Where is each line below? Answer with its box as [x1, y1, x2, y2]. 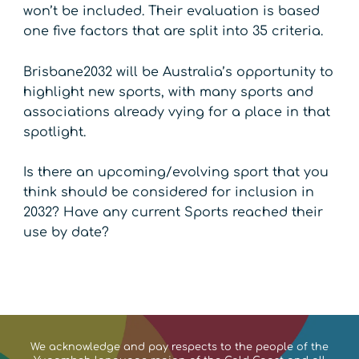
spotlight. [23, 124, 87, 139]
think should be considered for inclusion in [23, 185, 315, 200]
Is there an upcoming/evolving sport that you [23, 165, 329, 180]
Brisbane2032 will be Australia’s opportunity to [23, 64, 334, 79]
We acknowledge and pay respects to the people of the [30, 341, 329, 353]
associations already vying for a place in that [23, 104, 331, 119]
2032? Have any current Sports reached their [23, 205, 324, 220]
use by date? [23, 225, 110, 240]
